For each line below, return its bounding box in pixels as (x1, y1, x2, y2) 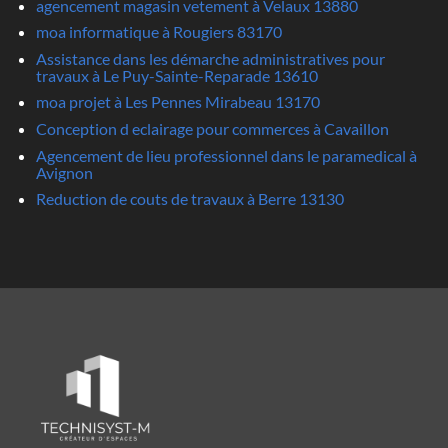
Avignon (35, 162, 93, 182)
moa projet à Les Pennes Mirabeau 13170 (35, 92, 320, 112)
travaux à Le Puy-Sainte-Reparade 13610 (35, 65, 318, 85)
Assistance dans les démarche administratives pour (35, 48, 385, 68)
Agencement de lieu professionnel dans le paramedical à (35, 145, 417, 165)
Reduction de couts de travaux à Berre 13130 (35, 189, 344, 209)
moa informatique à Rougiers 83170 (35, 22, 282, 42)
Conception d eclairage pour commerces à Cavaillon (35, 118, 389, 138)
